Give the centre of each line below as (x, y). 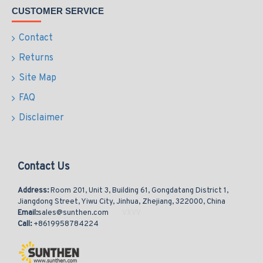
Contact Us (44, 167)
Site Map (38, 78)
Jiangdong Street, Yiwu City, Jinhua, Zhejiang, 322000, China (122, 202)
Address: (34, 191)
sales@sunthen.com (73, 213)
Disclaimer (41, 118)
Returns (36, 58)
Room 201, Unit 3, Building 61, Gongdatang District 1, (139, 191)
